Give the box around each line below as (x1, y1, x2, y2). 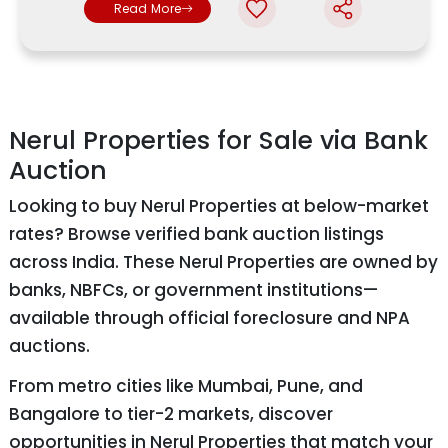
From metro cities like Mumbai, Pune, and (9, 374, 363, 399)
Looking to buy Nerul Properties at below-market (9, 194, 429, 219)
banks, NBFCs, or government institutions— (9, 278, 378, 303)
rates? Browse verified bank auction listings (9, 222, 384, 247)
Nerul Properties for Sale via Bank (9, 123, 428, 159)
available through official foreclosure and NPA (9, 306, 410, 331)
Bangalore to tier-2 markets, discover (9, 402, 333, 427)
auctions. (9, 334, 90, 359)
